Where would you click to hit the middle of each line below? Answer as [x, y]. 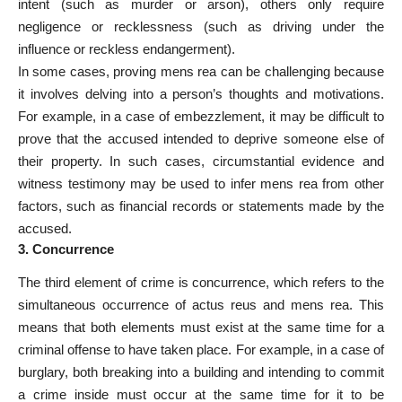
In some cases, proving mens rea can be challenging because [201, 71]
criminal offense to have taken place [123, 350]
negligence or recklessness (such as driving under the [201, 26]
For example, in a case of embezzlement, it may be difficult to [201, 116]
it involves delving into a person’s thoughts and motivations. [201, 93]
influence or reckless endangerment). [127, 48]
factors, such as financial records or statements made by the [201, 205]
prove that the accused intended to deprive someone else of [201, 138]
